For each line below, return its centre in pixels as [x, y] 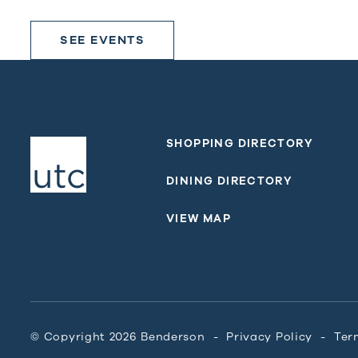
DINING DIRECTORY [230, 181]
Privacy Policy [270, 337]
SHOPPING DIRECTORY [240, 144]
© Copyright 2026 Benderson [118, 337]
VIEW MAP [199, 218]
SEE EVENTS [103, 40]
